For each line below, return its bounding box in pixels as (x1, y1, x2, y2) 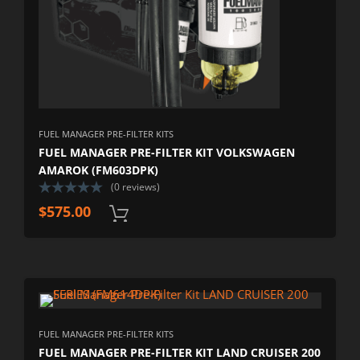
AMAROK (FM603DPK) (39, 162, 159, 178)
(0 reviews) (111, 179, 161, 194)
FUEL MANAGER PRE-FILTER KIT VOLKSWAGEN (39, 144, 296, 160)
